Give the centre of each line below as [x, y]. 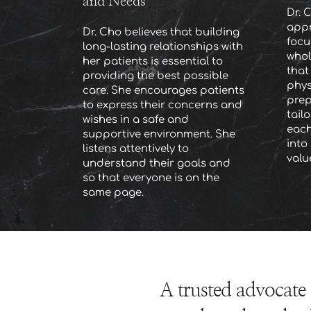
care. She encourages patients [163, 90]
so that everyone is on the [151, 178]
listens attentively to [136, 149]
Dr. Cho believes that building [161, 32]
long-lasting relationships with [163, 47]
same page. [113, 192]
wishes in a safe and [136, 119]
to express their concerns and [162, 105]
